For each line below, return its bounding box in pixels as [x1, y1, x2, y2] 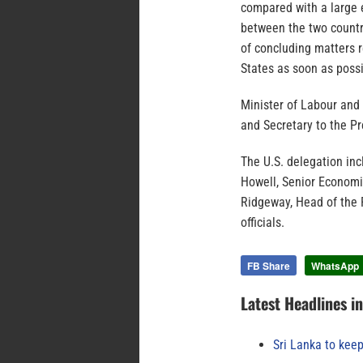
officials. [241, 214, 284, 230]
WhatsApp [311, 258, 359, 273]
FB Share [247, 258, 290, 273]
